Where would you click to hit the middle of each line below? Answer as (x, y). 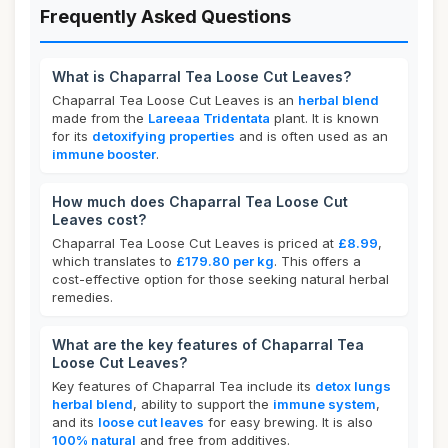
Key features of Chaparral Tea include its (183, 386)
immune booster (104, 154)
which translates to (114, 261)
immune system (324, 404)
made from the (100, 118)
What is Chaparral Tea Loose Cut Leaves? (201, 76)
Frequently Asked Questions (165, 16)
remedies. (82, 297)
